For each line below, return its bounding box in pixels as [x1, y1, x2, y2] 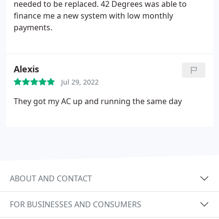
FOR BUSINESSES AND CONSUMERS [10, 198, 141, 210]
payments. [14, 22, 52, 33]
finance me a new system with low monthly [14, 10, 173, 21]
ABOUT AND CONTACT [10, 173, 92, 184]
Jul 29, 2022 [61, 77, 99, 87]
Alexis [14, 63, 39, 75]
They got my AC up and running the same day [14, 96, 182, 107]
